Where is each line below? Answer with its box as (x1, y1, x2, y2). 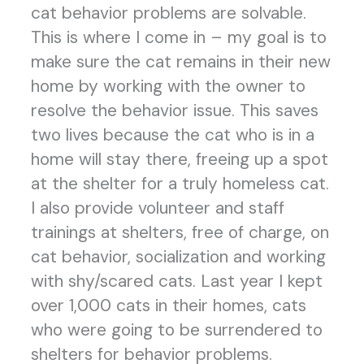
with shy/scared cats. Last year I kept (30, 269, 323, 292)
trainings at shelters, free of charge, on (30, 220, 329, 244)
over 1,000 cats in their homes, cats (30, 293, 306, 317)
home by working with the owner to (30, 74, 305, 97)
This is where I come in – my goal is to (30, 25, 327, 49)
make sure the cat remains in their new (30, 50, 331, 73)
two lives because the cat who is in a (30, 123, 314, 146)
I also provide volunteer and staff (30, 196, 284, 219)
